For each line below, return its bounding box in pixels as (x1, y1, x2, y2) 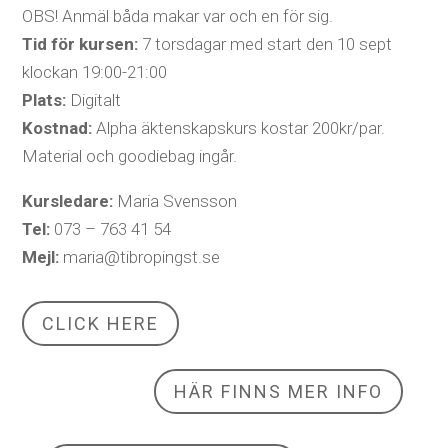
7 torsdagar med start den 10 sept (138, 34, 393, 55)
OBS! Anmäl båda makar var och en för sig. (22, 6, 334, 27)
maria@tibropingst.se (63, 247, 221, 268)
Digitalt (66, 90, 122, 111)
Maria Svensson (113, 191, 238, 212)
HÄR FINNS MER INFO (174, 380, 384, 402)
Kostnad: (22, 118, 97, 139)
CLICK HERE (42, 312, 160, 334)
